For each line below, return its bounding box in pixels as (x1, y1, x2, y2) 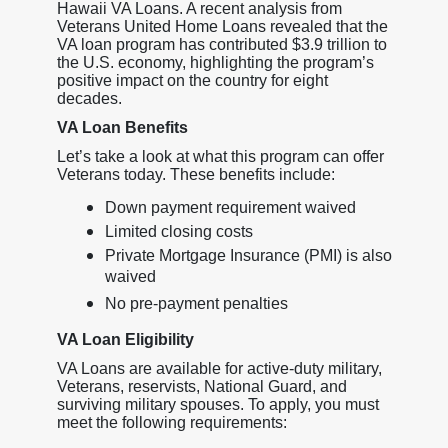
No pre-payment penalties (104, 294, 288, 312)
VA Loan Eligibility (56, 330, 194, 348)
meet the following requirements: (56, 413, 287, 431)
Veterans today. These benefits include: (56, 165, 335, 183)
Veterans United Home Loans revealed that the (56, 17, 388, 35)
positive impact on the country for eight (56, 71, 328, 89)
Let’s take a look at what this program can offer (56, 147, 384, 165)
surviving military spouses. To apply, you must (56, 395, 379, 413)
